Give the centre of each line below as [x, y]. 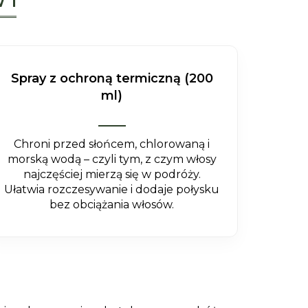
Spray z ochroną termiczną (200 [112, 78]
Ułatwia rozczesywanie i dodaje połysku [112, 189]
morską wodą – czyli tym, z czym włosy [112, 159]
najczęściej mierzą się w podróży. [112, 174]
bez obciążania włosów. [112, 205]
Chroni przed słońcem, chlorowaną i [112, 144]
